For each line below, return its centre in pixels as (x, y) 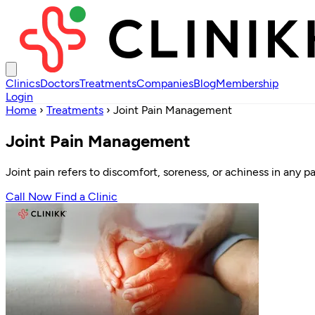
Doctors (60, 83)
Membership (247, 83)
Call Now (30, 196)
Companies (165, 83)
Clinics (23, 83)
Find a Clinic (86, 196)
